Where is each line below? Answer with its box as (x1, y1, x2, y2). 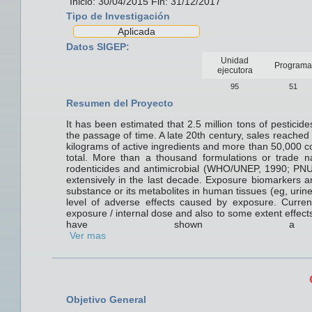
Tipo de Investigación (65, 10, 170, 22)
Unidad (221, 56, 249, 65)
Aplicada (117, 26, 155, 37)
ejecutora (217, 65, 253, 75)
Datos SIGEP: (65, 41, 130, 52)
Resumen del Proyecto (65, 97, 173, 109)
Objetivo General (65, 294, 146, 305)
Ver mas (69, 230, 106, 241)
